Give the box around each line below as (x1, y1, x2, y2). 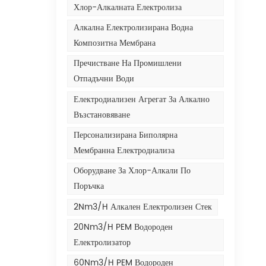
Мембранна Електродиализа (73, 143, 175, 157)
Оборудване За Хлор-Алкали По (73, 164, 191, 178)
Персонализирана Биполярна (73, 128, 178, 142)
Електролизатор (73, 235, 131, 249)
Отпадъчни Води (73, 72, 134, 86)
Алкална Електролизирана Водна (73, 20, 193, 34)
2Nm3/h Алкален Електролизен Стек (73, 199, 212, 214)
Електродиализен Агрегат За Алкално (73, 92, 210, 106)
